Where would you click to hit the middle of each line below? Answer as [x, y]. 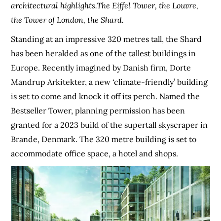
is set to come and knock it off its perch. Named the [106, 96]
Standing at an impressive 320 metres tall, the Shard [107, 39]
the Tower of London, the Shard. [68, 19]
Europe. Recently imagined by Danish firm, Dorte [101, 67]
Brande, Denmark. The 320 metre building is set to [104, 139]
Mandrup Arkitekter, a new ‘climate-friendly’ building [110, 82]
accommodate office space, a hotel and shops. [95, 153]
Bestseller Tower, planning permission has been [98, 110]
